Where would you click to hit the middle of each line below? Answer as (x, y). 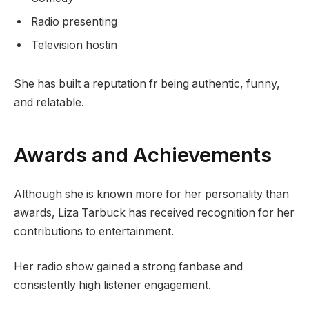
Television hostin (74, 46)
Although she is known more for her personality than (151, 194)
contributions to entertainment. (94, 231)
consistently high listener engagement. (112, 286)
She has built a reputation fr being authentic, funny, (147, 84)
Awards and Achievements (143, 154)
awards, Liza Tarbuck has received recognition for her (154, 212)
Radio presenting (74, 22)
